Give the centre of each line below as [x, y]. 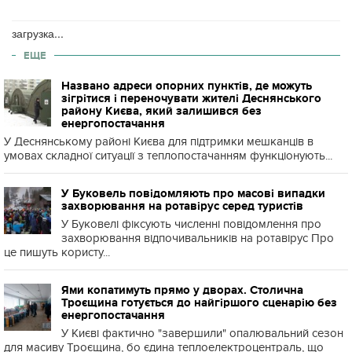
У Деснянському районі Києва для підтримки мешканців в [159, 141]
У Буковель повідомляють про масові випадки [193, 193]
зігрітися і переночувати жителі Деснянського [191, 98]
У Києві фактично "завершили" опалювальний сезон [202, 333]
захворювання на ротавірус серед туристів [182, 206]
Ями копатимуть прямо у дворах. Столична [182, 290]
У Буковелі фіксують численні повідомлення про [191, 224]
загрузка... [38, 33]
